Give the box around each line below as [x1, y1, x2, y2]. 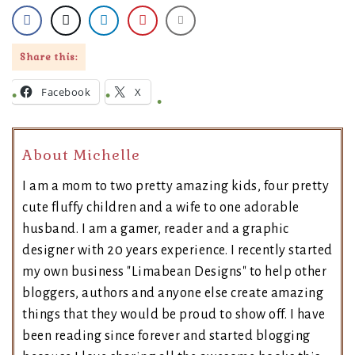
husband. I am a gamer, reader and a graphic [22, 222, 289, 237]
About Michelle [22, 146, 140, 165]
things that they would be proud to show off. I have [22, 307, 326, 323]
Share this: [20, 51, 78, 64]
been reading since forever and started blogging [22, 329, 311, 344]
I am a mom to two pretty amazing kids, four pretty [22, 179, 329, 194]
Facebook [41, 85, 90, 100]
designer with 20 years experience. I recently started [22, 243, 333, 258]
